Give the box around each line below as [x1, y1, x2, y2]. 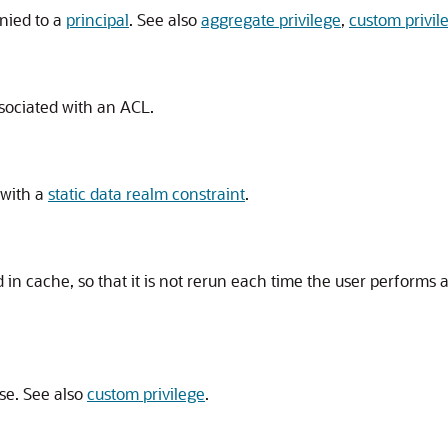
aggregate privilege [201, 9, 341, 30]
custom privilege [87, 383, 205, 404]
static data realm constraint [48, 183, 245, 204]
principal [66, 9, 129, 30]
